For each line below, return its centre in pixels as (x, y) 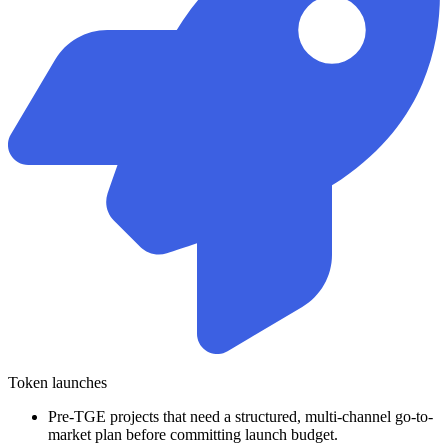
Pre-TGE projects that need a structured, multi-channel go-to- (240, 416)
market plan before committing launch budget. (193, 434)
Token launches (57, 382)
